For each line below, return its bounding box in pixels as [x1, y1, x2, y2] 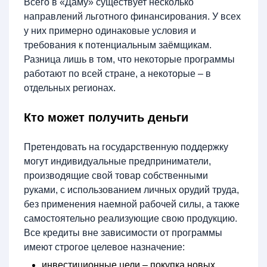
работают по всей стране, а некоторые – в [24, 68, 211, 79]
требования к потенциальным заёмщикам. [24, 39, 212, 50]
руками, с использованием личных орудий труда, [24, 184, 239, 195]
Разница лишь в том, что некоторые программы [24, 54, 235, 64]
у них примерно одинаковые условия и [24, 25, 196, 36]
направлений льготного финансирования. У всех [24, 11, 241, 21]
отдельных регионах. [24, 82, 118, 93]
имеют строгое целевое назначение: [24, 241, 185, 252]
